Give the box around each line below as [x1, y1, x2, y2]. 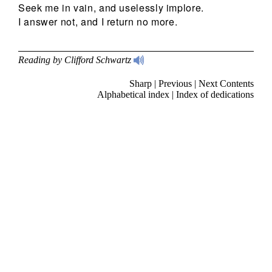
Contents [220, 78, 254, 89]
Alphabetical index [97, 89, 169, 100]
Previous [158, 78, 192, 89]
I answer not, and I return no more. [18, 15, 178, 29]
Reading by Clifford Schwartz [18, 55, 134, 66]
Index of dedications [176, 89, 254, 100]
